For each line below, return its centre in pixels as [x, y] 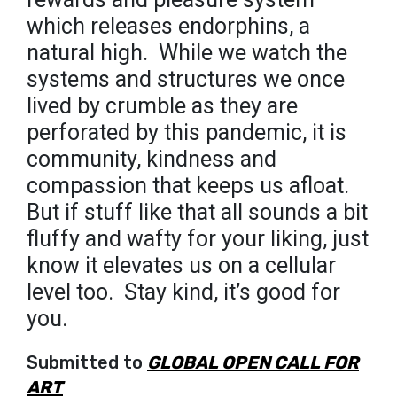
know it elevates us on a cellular [181, 266]
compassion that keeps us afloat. [188, 186]
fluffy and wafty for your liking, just [198, 239]
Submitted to [87, 363]
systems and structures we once [186, 80]
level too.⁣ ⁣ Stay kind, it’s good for [183, 292]
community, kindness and [152, 160]
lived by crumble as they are [162, 106]
